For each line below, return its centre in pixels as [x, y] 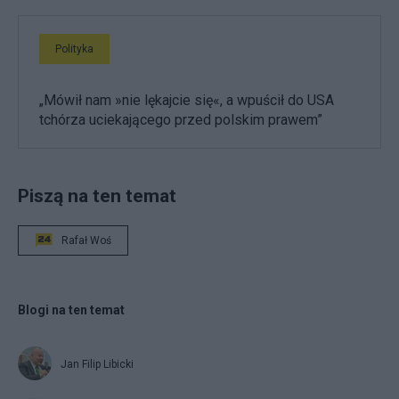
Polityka [74, 49]
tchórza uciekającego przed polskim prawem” [181, 120]
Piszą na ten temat [97, 196]
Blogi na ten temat [71, 310]
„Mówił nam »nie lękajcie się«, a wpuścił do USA [187, 101]
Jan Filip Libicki [97, 365]
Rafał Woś [86, 241]
